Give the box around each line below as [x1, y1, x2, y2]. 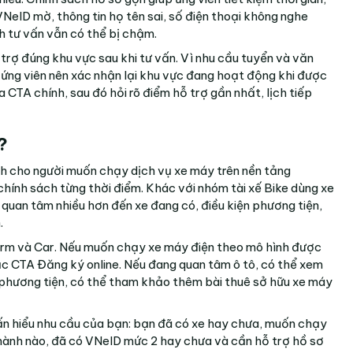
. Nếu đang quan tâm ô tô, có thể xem [119, 256, 323, 272]
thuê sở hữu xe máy [225, 273, 333, 289]
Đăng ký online [37, 256, 119, 272]
